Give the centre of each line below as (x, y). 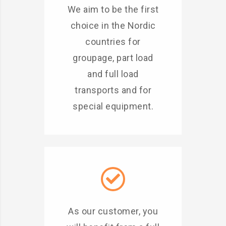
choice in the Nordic (113, 25)
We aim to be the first (113, 9)
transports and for (113, 90)
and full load (113, 74)
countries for (113, 42)
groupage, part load (113, 58)
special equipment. (113, 106)
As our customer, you (113, 211)
